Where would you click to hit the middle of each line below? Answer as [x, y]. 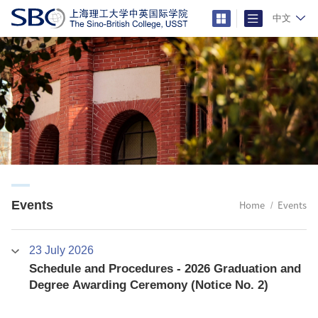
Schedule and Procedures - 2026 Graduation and [165, 268]
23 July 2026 [61, 250]
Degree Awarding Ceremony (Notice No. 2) [148, 285]
